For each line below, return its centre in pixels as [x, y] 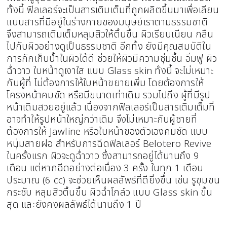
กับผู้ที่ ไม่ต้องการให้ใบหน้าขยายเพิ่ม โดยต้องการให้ [105, 83]
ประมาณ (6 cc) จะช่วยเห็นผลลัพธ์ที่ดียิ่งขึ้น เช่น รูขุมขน [113, 181]
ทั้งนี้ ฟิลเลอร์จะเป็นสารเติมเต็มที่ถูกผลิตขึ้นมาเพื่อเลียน [113, 10]
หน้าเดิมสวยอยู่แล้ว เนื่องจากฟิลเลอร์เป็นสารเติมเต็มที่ [111, 108]
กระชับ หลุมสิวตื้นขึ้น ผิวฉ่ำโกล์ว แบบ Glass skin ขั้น [110, 193]
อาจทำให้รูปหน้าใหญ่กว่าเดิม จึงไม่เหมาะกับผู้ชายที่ [102, 120]
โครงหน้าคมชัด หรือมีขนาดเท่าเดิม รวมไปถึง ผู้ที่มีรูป [109, 96]
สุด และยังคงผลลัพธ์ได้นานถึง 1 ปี [74, 205]
